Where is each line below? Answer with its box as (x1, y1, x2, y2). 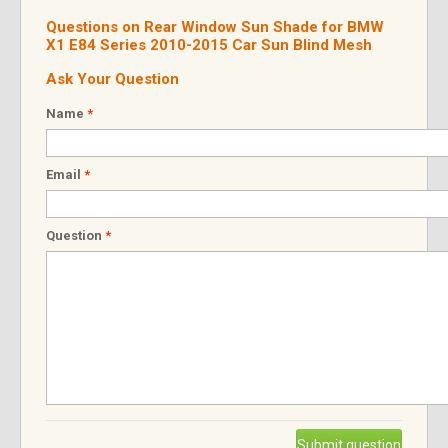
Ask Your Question (45, 70, 179, 88)
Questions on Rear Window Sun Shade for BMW (45, 18, 384, 36)
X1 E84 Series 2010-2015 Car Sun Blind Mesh (45, 36, 372, 54)
